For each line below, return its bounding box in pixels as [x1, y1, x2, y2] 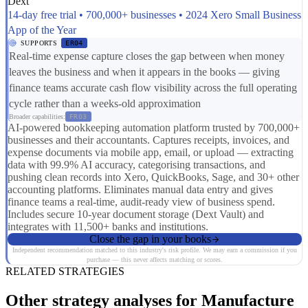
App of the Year [8, 24, 76, 36]
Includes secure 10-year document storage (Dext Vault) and [8, 208, 264, 221]
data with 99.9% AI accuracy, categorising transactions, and [8, 159, 265, 171]
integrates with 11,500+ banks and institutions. [8, 221, 208, 233]
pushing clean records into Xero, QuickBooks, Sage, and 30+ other [8, 171, 299, 184]
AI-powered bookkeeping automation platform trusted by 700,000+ [8, 122, 300, 134]
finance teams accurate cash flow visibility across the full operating [9, 82, 297, 94]
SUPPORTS [21, 39, 58, 47]
